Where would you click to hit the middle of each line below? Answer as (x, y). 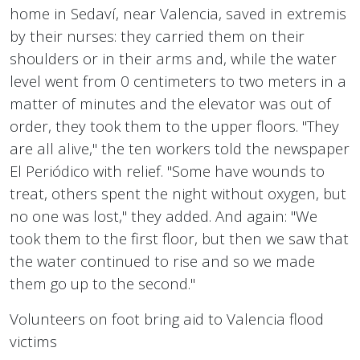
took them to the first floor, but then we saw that (179, 239)
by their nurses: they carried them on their (157, 36)
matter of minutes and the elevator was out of (170, 104)
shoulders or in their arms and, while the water (173, 59)
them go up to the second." (102, 284)
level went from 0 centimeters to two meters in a (178, 81)
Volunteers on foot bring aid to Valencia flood (167, 319)
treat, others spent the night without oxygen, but (178, 194)
